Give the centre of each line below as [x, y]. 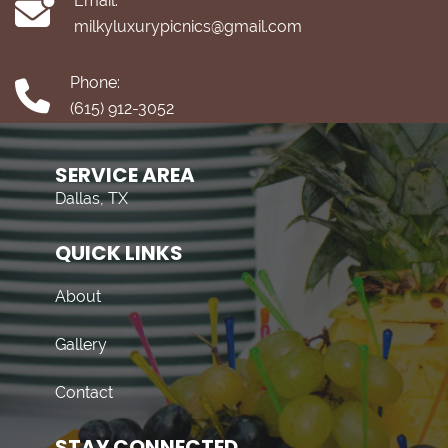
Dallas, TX [91, 198]
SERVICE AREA [125, 175]
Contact [84, 392]
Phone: [95, 82]
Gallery [81, 344]
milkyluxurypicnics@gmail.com [188, 26]
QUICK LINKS [119, 253]
